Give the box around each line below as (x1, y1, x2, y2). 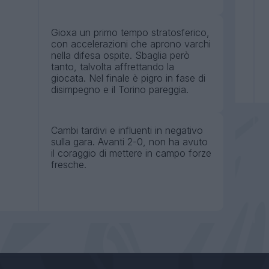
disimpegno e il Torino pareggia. (51, 83, 189, 96)
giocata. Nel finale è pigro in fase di (51, 72, 205, 85)
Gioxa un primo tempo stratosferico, (51, 26, 210, 39)
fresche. (51, 159, 86, 171)
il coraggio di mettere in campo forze (51, 147, 211, 160)
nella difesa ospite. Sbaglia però (51, 49, 190, 62)
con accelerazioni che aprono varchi (51, 38, 211, 50)
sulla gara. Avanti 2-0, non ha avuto (51, 136, 208, 148)
